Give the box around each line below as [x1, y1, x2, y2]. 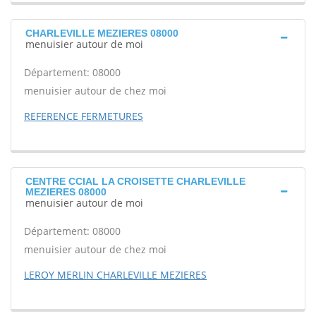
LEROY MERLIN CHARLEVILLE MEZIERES [24, 268, 207, 281]
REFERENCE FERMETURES [24, 109, 143, 123]
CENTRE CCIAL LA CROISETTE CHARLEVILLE [25, 176, 245, 187]
